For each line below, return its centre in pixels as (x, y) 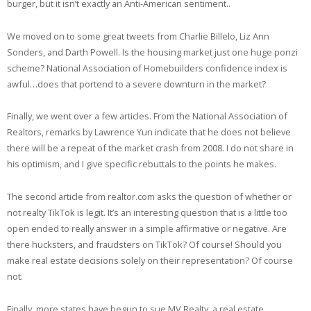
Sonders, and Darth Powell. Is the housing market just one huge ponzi (152, 52)
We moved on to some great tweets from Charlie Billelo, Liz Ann (138, 36)
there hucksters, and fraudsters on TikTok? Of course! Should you (144, 245)
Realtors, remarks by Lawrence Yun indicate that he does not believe (149, 132)
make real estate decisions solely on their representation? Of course (150, 261)
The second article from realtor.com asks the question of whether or (149, 197)
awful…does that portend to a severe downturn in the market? (136, 84)
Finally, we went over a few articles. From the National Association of (147, 116)
